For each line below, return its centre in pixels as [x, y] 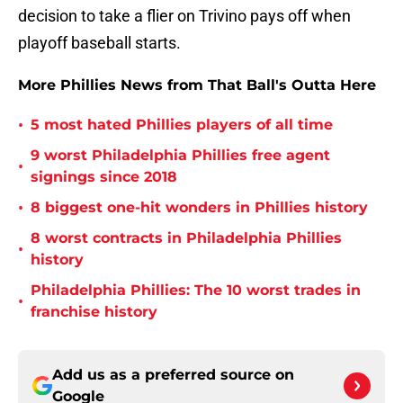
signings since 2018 [104, 177]
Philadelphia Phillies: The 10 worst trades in [196, 291]
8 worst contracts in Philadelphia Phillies [186, 238]
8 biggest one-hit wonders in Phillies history [199, 208]
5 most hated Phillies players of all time [182, 125]
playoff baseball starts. [99, 43]
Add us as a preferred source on [173, 375]
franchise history [94, 312]
